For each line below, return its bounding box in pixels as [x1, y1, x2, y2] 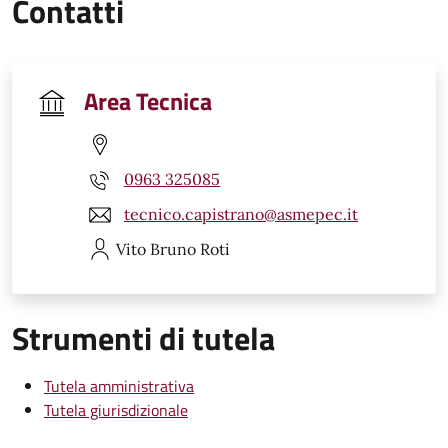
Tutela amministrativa [44, 373, 194, 398]
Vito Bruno [116, 238, 196, 259]
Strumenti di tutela [12, 313, 275, 362]
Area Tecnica [84, 82, 212, 119]
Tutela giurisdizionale [44, 397, 188, 422]
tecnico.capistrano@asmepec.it [124, 204, 358, 225]
